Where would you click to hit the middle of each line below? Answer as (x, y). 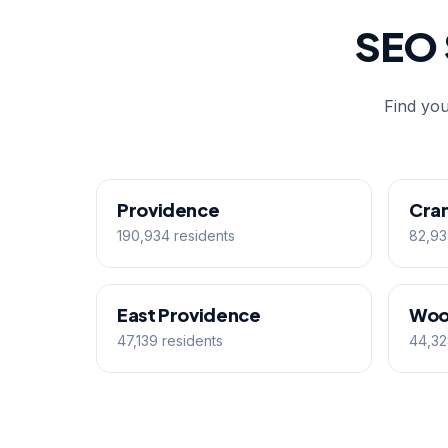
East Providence (189, 314)
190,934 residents (176, 235)
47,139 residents (170, 340)
